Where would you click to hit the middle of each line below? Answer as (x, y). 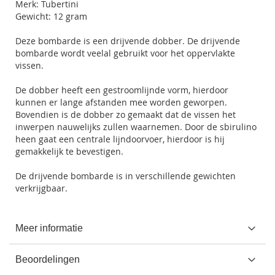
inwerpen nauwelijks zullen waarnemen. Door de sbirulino (136, 127)
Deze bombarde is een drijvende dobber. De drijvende (128, 41)
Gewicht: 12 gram (51, 16)
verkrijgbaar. (41, 188)
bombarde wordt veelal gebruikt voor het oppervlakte (125, 53)
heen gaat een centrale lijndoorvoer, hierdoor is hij (120, 139)
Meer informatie (49, 228)
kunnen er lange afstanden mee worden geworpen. (121, 102)
